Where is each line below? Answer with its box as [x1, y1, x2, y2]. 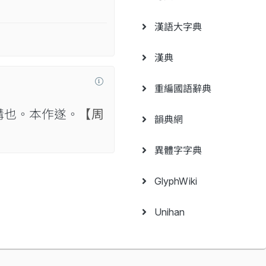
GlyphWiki [147, 175, 197, 187]
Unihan [147, 206, 185, 218]
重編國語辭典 [147, 83, 212, 94]
